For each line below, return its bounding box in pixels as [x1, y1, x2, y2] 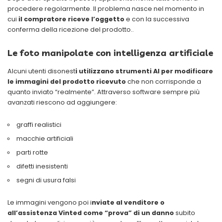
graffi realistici [16, 120, 61, 129]
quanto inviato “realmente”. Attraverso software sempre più [7, 88, 200, 97]
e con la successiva [124, 14, 189, 23]
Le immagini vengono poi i [7, 198, 92, 207]
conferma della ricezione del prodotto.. [7, 25, 134, 34]
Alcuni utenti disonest [7, 67, 75, 76]
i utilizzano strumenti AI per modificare [75, 67, 213, 76]
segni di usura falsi [16, 176, 76, 185]
